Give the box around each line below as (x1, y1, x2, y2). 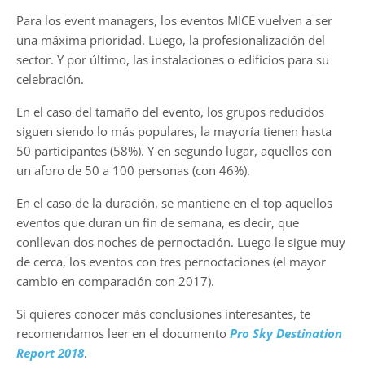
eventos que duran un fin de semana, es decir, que (16, 213, 299, 231)
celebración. (16, 70, 84, 87)
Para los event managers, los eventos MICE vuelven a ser (16, 11, 332, 29)
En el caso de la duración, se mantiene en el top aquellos (16, 194, 332, 211)
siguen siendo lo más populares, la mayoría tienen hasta (16, 122, 332, 139)
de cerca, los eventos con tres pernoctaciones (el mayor (16, 253, 326, 270)
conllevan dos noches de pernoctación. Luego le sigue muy (16, 233, 345, 250)
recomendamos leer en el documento (16, 324, 230, 341)
